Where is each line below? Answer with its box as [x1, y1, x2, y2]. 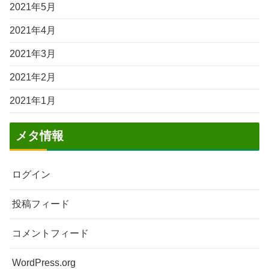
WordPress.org [12, 257, 76, 268]
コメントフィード [12, 228, 89, 238]
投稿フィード [12, 198, 70, 209]
